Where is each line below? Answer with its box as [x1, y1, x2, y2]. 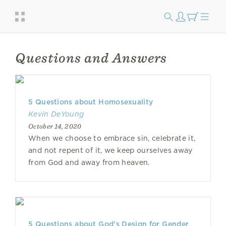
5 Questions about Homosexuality [28, 98, 153, 106]
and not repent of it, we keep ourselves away [28, 146, 193, 154]
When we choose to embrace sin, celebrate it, [28, 134, 196, 142]
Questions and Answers [15, 49, 167, 66]
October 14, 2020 [28, 122, 82, 130]
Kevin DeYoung [28, 110, 84, 118]
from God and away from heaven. [28, 158, 150, 166]
